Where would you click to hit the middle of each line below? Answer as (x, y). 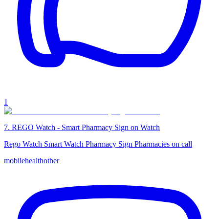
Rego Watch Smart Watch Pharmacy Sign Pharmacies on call (98, 144)
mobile (14, 160)
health (34, 160)
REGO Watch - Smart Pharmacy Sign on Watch (86, 127)
